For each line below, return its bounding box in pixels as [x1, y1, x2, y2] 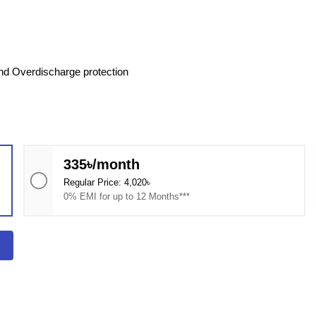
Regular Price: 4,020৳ [63, 177, 151, 188]
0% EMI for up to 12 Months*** [63, 191, 190, 202]
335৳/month [63, 157, 140, 172]
